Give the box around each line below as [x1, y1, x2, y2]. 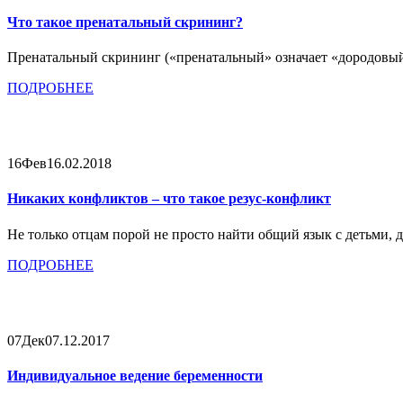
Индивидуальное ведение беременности [7, 367, 263, 383]
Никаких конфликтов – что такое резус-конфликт [7, 191, 331, 207]
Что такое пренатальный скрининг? [7, 13, 243, 30]
